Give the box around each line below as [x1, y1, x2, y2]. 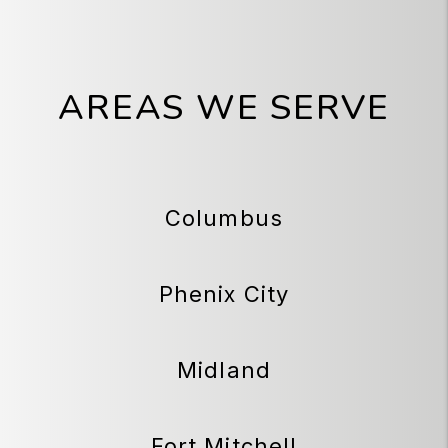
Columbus [165, 204, 283, 231]
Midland [177, 356, 271, 383]
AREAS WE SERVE [58, 83, 390, 131]
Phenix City [158, 280, 290, 307]
